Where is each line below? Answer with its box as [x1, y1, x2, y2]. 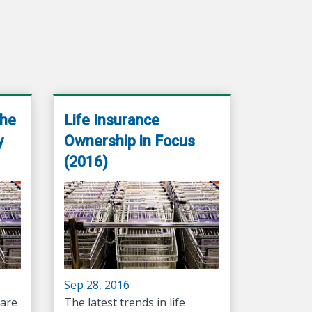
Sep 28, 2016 [64, 276, 130, 292]
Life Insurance [64, 111, 159, 130]
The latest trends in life [64, 294, 185, 310]
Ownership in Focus [64, 132, 195, 150]
